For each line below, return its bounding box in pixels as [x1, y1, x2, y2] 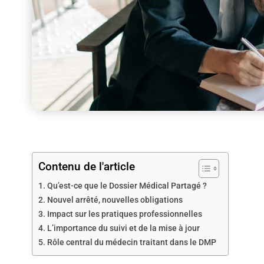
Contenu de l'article [38, 159, 135, 173]
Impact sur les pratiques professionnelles [47, 209, 202, 219]
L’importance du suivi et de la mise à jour [47, 223, 200, 233]
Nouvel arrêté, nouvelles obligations [47, 194, 183, 205]
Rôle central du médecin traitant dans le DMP [47, 237, 216, 247]
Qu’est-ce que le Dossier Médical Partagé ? [47, 180, 207, 191]
